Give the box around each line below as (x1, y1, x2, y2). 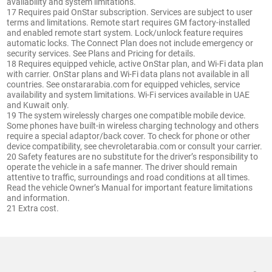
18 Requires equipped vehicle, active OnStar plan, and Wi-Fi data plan (7, 58, 264, 69)
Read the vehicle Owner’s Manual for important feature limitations (7, 182, 253, 192)
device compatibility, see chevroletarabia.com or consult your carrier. (7, 141, 263, 151)
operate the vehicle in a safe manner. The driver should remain (7, 161, 238, 172)
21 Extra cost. (7, 203, 59, 213)
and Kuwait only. (7, 100, 70, 110)
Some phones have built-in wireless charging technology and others (7, 120, 259, 131)
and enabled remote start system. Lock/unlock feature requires (7, 27, 243, 38)
